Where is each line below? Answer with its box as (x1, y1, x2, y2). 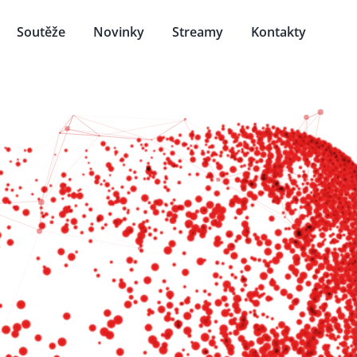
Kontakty (250, 23, 306, 41)
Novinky (92, 23, 144, 41)
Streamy (171, 23, 223, 41)
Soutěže (16, 23, 65, 41)
